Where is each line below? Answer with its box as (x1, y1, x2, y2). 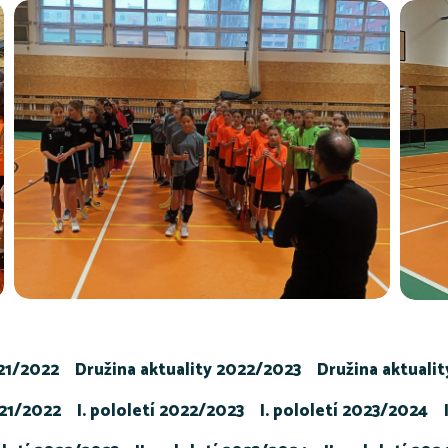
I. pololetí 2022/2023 (76, 396, 244, 425)
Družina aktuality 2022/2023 (75, 355, 301, 384)
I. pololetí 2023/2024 (259, 396, 428, 425)
